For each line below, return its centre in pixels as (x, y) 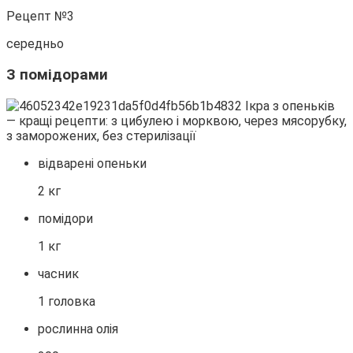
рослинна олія (78, 329)
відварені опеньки (92, 163)
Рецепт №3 (40, 17)
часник (58, 273)
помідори (65, 218)
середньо (35, 44)
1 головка (67, 301)
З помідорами (57, 75)
